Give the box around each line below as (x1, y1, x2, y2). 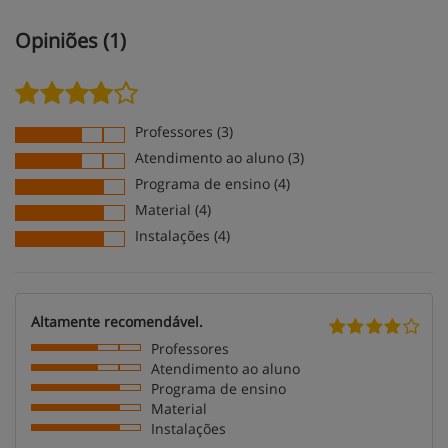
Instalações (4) (135, 226, 230, 245)
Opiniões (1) (15, 27, 126, 54)
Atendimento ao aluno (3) (135, 148, 304, 167)
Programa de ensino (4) (135, 174, 290, 193)
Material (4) (135, 200, 211, 219)
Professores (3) (135, 122, 233, 141)
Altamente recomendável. (31, 312, 203, 331)
